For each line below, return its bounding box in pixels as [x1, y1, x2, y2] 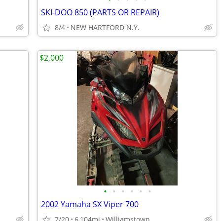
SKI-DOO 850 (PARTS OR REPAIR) [41, 7, 159, 18]
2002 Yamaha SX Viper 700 [41, 199, 139, 210]
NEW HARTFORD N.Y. [71, 23, 140, 32]
